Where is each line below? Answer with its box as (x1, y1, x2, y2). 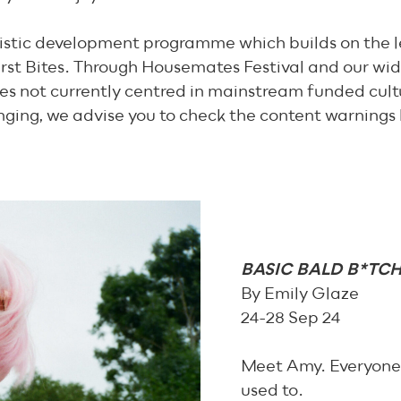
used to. (241, 381, 304, 399)
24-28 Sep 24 (241, 309, 341, 327)
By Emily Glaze (241, 285, 360, 303)
